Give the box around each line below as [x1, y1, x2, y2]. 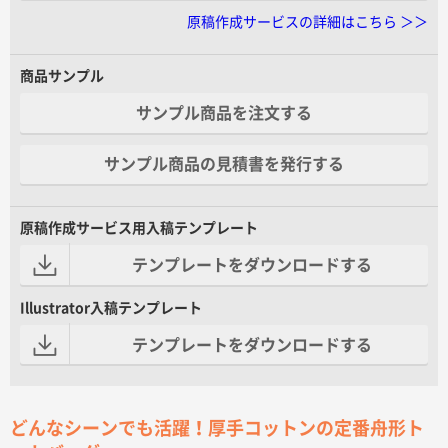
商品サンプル [20, 68, 104, 83]
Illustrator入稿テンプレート [20, 300, 202, 315]
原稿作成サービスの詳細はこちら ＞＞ [187, 14, 428, 29]
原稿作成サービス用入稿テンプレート [20, 221, 258, 236]
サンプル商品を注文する [136, 104, 312, 121]
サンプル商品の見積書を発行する [104, 156, 344, 173]
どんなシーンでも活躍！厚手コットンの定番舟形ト [10, 419, 424, 438]
